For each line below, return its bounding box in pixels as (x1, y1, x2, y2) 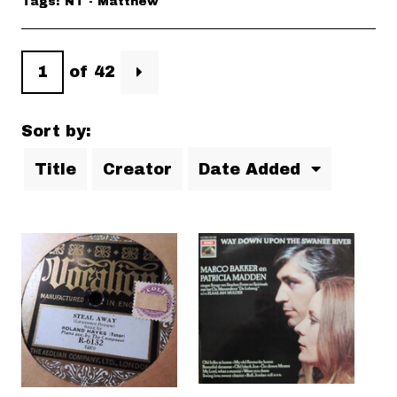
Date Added (198, 160, 306, 178)
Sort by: (21, 121, 91, 140)
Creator (103, 160, 172, 178)
